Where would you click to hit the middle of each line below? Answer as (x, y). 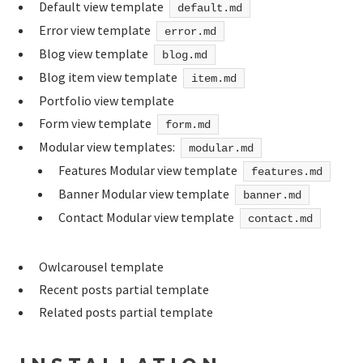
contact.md (280, 218)
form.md (188, 124)
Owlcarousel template (101, 266)
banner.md (272, 195)
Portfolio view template (107, 100)
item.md (214, 78)
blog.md (184, 55)
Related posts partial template (126, 312)
